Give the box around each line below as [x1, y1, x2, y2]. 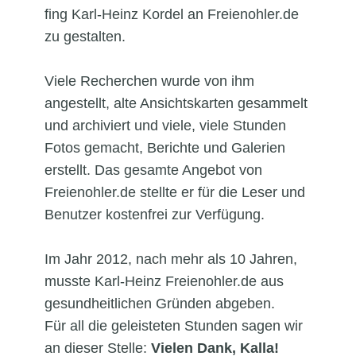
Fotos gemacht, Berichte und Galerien [44, 140, 285, 156]
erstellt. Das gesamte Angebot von [44, 162, 262, 178]
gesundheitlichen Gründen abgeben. [44, 296, 275, 311]
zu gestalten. [44, 29, 126, 44]
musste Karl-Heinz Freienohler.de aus [44, 273, 284, 289]
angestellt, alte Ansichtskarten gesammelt [44, 95, 308, 111]
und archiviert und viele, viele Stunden [44, 118, 286, 133]
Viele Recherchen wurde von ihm [44, 73, 254, 89]
